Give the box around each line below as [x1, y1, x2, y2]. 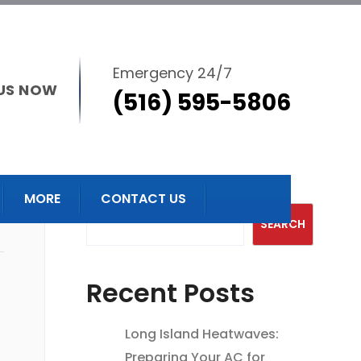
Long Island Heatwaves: [124, 324, 279, 343]
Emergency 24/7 [113, 62, 232, 83]
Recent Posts [85, 274, 255, 311]
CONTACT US [101, 189, 186, 209]
